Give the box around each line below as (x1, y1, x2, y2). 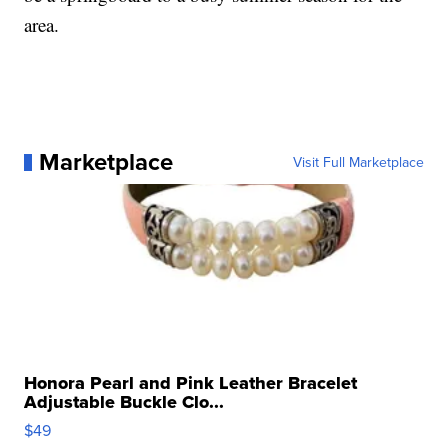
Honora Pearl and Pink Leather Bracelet (24, 370, 358, 397)
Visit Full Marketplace (292, 152, 424, 173)
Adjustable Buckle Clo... (24, 389, 225, 416)
